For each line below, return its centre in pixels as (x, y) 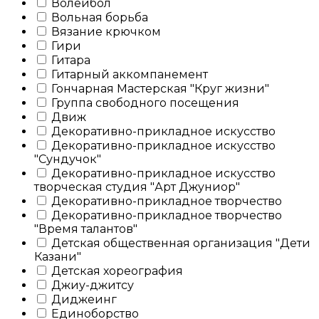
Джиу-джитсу (91, 285)
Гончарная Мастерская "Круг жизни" (159, 88)
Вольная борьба (98, 17)
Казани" (58, 256)
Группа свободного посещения (144, 103)
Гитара (69, 60)
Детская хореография (116, 271)
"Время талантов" (86, 229)
